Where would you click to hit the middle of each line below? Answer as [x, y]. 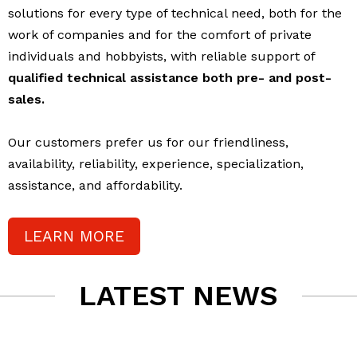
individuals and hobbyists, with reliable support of [161, 57]
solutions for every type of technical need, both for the [175, 14]
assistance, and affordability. [95, 186]
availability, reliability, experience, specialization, [156, 164]
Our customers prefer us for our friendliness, [148, 143]
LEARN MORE [74, 237]
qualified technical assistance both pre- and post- [170, 78]
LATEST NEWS [178, 296]
